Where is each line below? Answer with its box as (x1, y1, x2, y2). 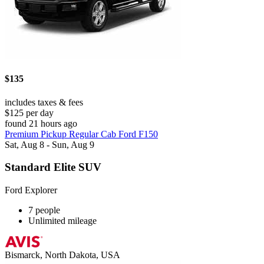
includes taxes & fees (5, 97, 83, 107)
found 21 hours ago (5, 118, 77, 128)
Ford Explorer (5, 185, 57, 196)
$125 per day (5, 107, 54, 118)
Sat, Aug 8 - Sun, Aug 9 (5, 139, 94, 150)
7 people (28, 205, 60, 216)
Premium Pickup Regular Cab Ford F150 (5, 128, 158, 139)
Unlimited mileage (28, 216, 97, 226)
